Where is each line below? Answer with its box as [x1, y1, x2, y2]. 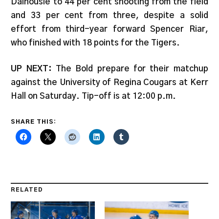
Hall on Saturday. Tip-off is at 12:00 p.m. [11, 92, 176, 101]
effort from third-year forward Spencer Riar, [11, 24, 208, 33]
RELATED [11, 187, 44, 193]
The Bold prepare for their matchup [56, 65, 208, 73]
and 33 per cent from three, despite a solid [11, 11, 208, 20]
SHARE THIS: [11, 118, 57, 125]
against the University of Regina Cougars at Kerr [11, 78, 208, 87]
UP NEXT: [11, 65, 56, 73]
